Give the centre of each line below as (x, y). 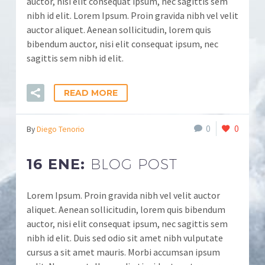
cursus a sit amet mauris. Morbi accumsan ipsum (123, 252)
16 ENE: (59, 164)
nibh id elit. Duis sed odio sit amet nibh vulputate (125, 238)
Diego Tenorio (61, 129)
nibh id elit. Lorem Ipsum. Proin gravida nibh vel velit (132, 15)
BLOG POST (134, 164)
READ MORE (91, 93)
